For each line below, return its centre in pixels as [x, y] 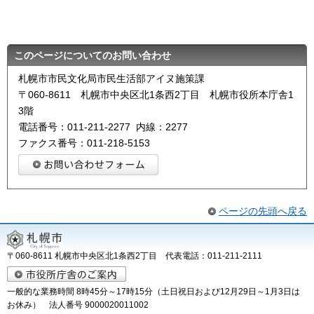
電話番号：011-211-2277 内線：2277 [103, 127]
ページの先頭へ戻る [263, 211]
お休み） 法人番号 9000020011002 [78, 305]
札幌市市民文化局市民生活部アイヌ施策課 [111, 78]
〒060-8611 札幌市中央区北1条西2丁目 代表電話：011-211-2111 [139, 255]
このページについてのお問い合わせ [93, 55]
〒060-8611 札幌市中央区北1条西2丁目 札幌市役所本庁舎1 [156, 94]
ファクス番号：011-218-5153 [84, 143]
